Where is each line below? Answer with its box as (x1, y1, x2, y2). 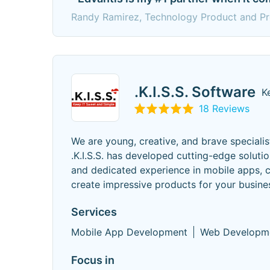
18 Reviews (199, 102, 250, 115)
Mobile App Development (71, 226, 187, 238)
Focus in (71, 254, 115, 266)
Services (71, 206, 117, 218)
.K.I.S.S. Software (134, 83, 256, 101)
